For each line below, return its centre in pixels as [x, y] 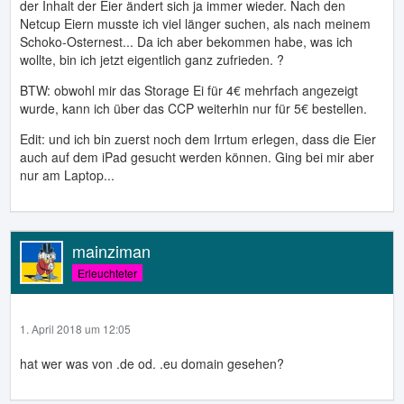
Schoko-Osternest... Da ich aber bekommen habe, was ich [186, 42]
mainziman [111, 251]
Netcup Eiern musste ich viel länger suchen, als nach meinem [195, 24]
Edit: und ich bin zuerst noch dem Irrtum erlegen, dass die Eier [198, 139]
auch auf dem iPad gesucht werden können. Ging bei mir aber [197, 157]
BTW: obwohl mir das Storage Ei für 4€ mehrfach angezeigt [189, 91]
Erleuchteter [107, 273]
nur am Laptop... [67, 175]
